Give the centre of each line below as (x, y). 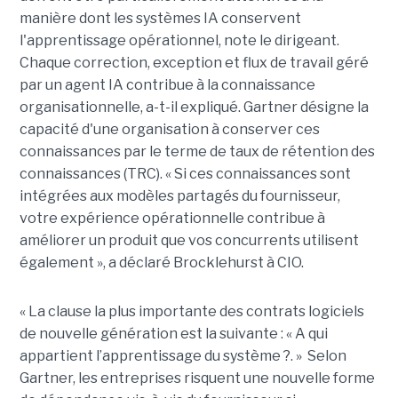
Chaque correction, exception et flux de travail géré (194, 63)
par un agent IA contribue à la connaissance (167, 85)
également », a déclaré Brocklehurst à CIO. (161, 263)
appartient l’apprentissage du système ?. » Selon (183, 356)
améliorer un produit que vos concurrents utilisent (189, 241)
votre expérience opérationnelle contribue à (172, 219)
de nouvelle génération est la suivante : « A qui (173, 334)
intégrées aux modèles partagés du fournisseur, (179, 196)
